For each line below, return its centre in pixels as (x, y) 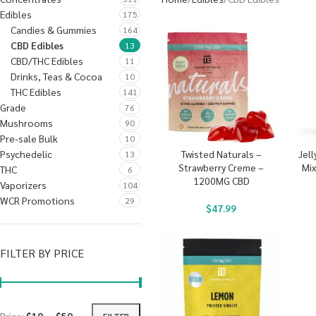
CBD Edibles (37, 45)
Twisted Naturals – (221, 154)
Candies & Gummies (54, 30)
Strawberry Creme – (221, 168)
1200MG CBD (221, 181)
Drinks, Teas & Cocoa (56, 76)
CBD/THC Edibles (47, 61)
